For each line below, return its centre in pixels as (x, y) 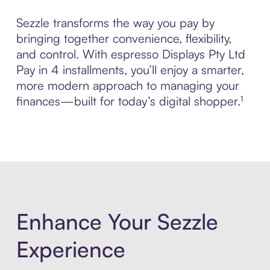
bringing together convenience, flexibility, (124, 39)
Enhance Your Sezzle (117, 221)
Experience (71, 249)
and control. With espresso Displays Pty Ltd (130, 54)
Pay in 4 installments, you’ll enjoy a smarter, (130, 70)
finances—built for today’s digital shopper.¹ (129, 101)
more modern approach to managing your (127, 86)
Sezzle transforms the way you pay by (115, 23)
